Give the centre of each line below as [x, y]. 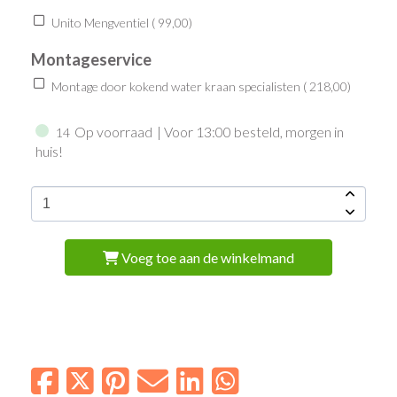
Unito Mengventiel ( [102, 23]
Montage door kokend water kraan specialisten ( [178, 86]
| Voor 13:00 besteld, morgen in [251, 132]
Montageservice [92, 59]
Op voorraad [114, 132]
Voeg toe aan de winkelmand [206, 257]
